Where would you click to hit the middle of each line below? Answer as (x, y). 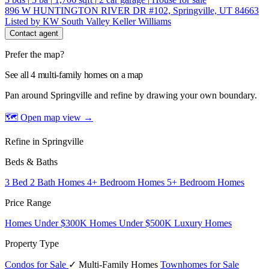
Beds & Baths (31, 162)
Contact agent (34, 33)
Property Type (32, 243)
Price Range (28, 202)
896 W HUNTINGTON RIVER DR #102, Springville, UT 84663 (132, 10)
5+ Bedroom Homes (206, 182)
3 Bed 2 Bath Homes (46, 182)
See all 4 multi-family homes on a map (74, 74)
